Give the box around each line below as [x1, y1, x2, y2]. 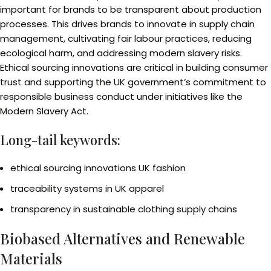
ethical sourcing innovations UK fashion [10, 162, 186, 174]
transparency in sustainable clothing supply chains [10, 203, 237, 215]
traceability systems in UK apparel [10, 182, 164, 195]
